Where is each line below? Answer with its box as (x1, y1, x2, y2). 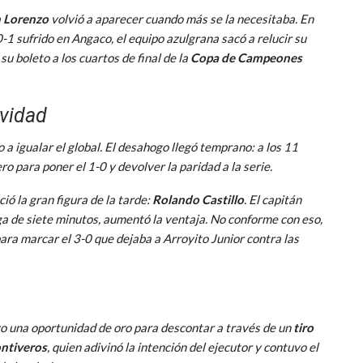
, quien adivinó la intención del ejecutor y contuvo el (47, 339, 318, 354)
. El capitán (244, 191, 301, 207)
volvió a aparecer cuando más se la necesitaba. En (49, 11, 314, 26)
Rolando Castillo (152, 191, 244, 207)
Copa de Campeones (190, 49, 302, 65)
